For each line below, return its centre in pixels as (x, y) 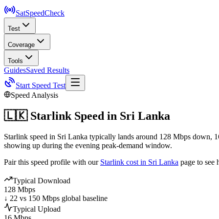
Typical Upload (37, 209)
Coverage (21, 45)
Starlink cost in (124, 162)
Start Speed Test (41, 85)
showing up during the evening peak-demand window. (88, 145)
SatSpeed (30, 13)
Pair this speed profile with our (51, 162)
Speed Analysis (34, 95)
